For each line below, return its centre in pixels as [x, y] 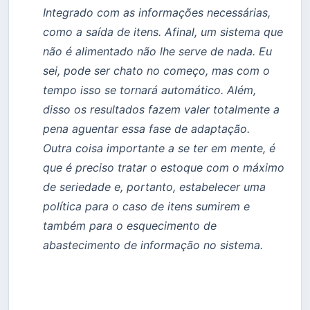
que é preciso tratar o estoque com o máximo [164, 167]
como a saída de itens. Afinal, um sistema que [163, 31]
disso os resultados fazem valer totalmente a [161, 109]
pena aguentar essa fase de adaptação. [146, 128]
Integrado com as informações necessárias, [157, 12]
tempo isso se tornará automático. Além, [149, 90]
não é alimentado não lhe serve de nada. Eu [157, 51]
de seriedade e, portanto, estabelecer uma [154, 186]
